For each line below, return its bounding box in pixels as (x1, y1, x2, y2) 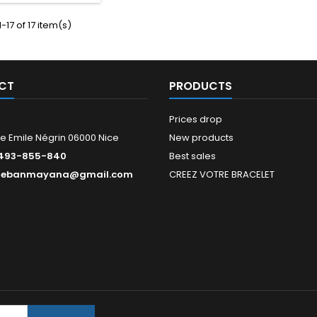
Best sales (169, 149, 216, 163)
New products (169, 130, 234, 144)
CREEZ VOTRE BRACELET (169, 167, 275, 181)
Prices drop (169, 112, 222, 126)
